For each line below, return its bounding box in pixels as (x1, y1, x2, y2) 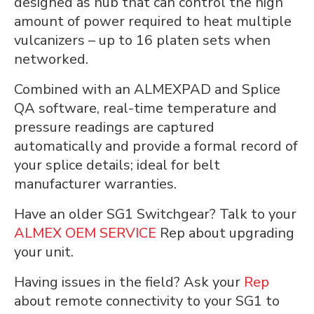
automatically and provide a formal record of (14, 137, 298, 156)
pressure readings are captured (14, 118, 214, 137)
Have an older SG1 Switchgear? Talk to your (14, 205, 296, 224)
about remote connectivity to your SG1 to (14, 292, 280, 310)
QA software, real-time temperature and (14, 99, 277, 118)
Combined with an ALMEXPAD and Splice (14, 80, 280, 99)
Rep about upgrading (156, 224, 294, 243)
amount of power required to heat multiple (14, 12, 292, 31)
